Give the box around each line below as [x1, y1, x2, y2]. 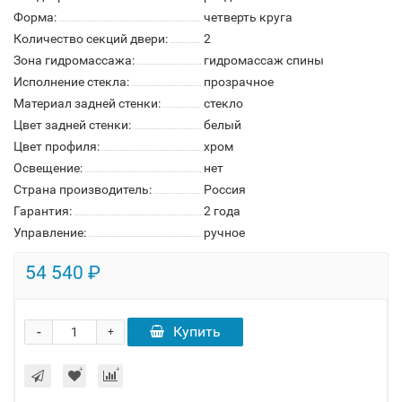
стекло [204, 96, 243, 110]
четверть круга [204, 10, 293, 24]
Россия [204, 182, 246, 197]
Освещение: [13, 161, 83, 175]
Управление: [13, 225, 86, 240]
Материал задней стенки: [13, 96, 161, 110]
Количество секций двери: [13, 31, 168, 46]
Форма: [13, 10, 57, 24]
